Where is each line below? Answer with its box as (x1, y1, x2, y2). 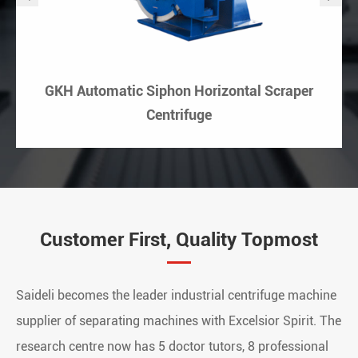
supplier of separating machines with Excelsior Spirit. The (16, 313, 341, 329)
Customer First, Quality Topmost (40, 229, 318, 252)
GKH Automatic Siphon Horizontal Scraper (45, 82, 313, 100)
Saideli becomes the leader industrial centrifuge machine (16, 288, 336, 304)
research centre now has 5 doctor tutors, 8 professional (16, 339, 328, 355)
